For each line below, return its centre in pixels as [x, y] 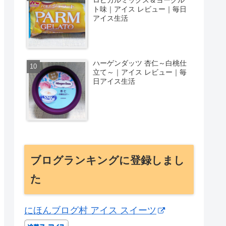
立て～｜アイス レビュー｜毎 [140, 72]
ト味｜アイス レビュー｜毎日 [140, 9]
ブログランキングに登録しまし [107, 160]
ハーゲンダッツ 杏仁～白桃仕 [140, 63]
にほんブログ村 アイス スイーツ [90, 211]
